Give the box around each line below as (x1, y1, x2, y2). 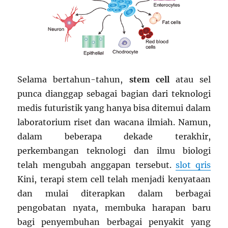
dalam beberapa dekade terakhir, (17, 131, 211, 142)
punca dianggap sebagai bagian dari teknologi (17, 89, 211, 99)
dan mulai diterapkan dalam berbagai (17, 188, 211, 199)
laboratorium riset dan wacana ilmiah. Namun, (17, 117, 211, 128)
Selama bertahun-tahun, (17, 74, 129, 85)
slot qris (176, 160, 211, 170)
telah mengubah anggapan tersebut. (17, 160, 176, 170)
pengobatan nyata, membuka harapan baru (17, 203, 211, 213)
